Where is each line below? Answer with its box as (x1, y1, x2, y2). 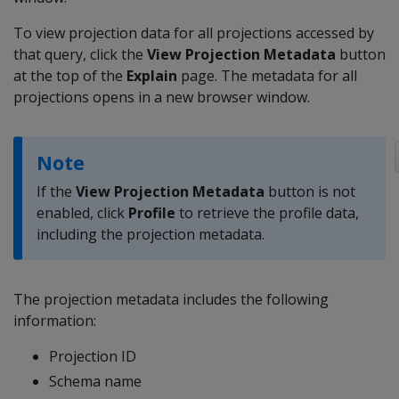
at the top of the (13, 66, 126, 85)
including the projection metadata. (37, 224, 265, 244)
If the (37, 182, 76, 201)
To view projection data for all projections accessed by (13, 23, 374, 43)
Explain (126, 66, 177, 85)
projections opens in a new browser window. (13, 87, 310, 107)
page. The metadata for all (177, 66, 357, 85)
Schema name (49, 371, 142, 391)
